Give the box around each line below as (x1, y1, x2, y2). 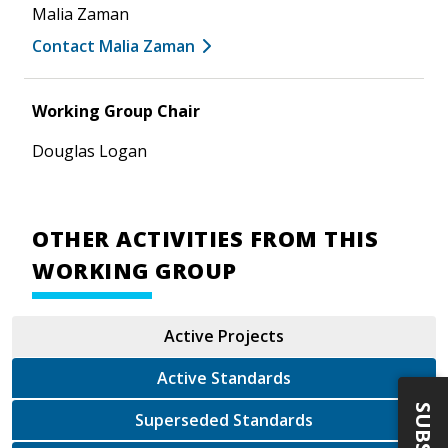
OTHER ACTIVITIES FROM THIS (32, 223, 378, 253)
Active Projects (164, 324, 284, 347)
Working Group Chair (32, 99, 200, 122)
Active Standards (157, 366, 291, 389)
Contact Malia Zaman (32, 34, 195, 57)
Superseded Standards (233, 408, 313, 431)
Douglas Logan (32, 139, 147, 162)
